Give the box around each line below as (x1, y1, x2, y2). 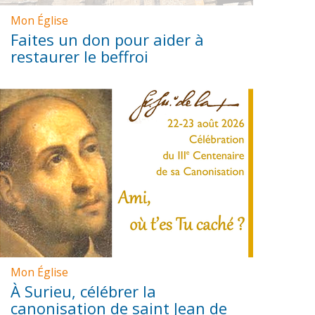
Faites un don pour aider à (11, 28, 205, 50)
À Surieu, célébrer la (11, 281, 157, 302)
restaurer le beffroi (11, 45, 149, 67)
